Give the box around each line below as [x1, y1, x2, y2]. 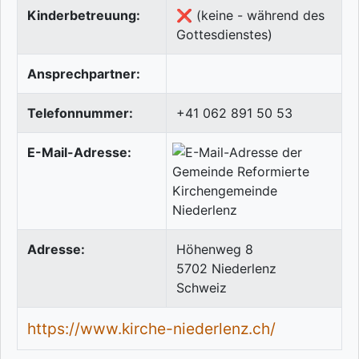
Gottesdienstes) [176, 26, 272, 43]
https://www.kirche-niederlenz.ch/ [27, 319, 276, 339]
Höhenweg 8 [176, 241, 253, 258]
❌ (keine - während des [176, 7, 325, 24]
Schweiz [176, 280, 227, 296]
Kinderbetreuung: [27, 7, 140, 24]
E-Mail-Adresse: [27, 144, 131, 161]
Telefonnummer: [27, 105, 133, 122]
